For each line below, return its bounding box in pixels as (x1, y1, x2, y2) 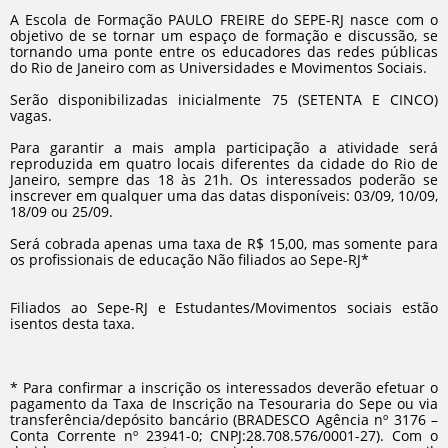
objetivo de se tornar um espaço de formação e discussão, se (10, 26, 438, 45)
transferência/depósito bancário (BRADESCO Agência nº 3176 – (10, 410, 438, 429)
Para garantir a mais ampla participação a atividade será (10, 138, 438, 157)
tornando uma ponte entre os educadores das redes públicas (10, 42, 438, 61)
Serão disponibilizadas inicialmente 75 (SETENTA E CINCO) (10, 90, 438, 109)
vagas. (10, 106, 60, 125)
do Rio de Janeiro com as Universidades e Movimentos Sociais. (10, 58, 427, 77)
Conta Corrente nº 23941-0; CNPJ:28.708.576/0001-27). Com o (10, 426, 438, 445)
